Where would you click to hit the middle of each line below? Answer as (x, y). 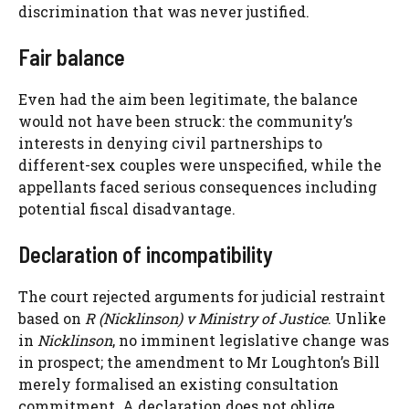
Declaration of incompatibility (146, 255)
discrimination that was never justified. (164, 12)
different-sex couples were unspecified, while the (200, 165)
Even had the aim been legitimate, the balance (188, 100)
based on (52, 319)
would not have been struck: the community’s (185, 121)
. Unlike (357, 319)
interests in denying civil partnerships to (170, 143)
